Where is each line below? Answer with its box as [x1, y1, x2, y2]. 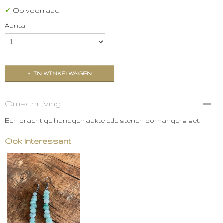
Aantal [5, 22, 27, 29]
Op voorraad [11, 7, 60, 14]
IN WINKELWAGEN [33, 70, 92, 76]
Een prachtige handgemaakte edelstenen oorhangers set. [5, 117, 200, 124]
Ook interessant [5, 137, 71, 145]
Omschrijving [5, 99, 61, 108]
